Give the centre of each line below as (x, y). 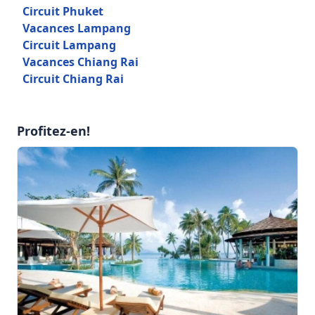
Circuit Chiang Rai (73, 79)
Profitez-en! (53, 131)
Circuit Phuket (63, 12)
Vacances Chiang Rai (81, 62)
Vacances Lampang (77, 28)
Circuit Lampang (69, 45)
